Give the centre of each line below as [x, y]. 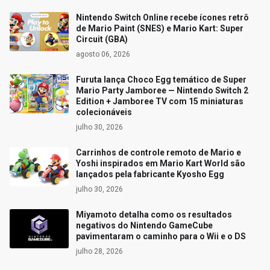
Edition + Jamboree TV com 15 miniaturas [160, 101]
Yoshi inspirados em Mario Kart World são [161, 163]
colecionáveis [104, 112]
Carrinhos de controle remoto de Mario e [159, 152]
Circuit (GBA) [102, 39]
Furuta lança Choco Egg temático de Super [161, 79]
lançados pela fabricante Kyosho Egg [150, 174]
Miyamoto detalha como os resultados [154, 214]
